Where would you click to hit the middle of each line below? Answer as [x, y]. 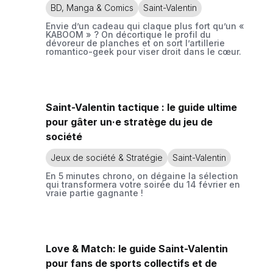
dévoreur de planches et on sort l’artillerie [135, 43]
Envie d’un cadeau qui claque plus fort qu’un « [145, 26]
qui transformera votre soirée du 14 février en [143, 184]
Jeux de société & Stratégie [107, 158]
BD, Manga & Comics [92, 8]
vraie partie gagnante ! [94, 193]
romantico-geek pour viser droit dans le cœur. [144, 51]
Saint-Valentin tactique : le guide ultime [141, 107]
